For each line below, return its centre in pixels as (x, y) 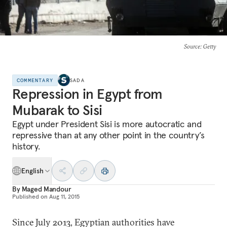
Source (192, 46)
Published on (30, 196)
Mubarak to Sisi (57, 110)
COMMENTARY (35, 80)
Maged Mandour (46, 189)
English (33, 171)
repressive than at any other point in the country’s (108, 135)
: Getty (208, 46)
